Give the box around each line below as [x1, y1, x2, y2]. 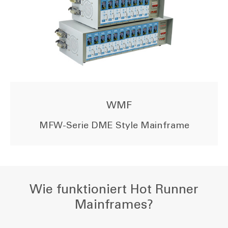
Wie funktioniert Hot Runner [30, 181, 198, 197]
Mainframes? [75, 196, 153, 212]
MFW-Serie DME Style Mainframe [39, 120, 189, 131]
